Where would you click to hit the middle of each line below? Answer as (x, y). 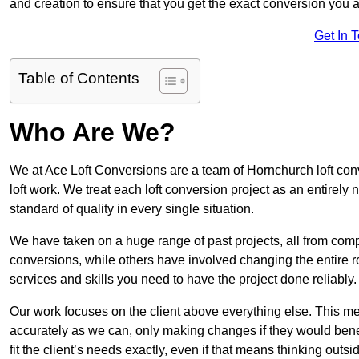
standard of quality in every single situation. (132, 209)
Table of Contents (79, 79)
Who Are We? (93, 133)
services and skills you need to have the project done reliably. (183, 280)
